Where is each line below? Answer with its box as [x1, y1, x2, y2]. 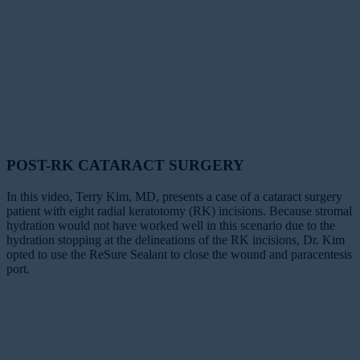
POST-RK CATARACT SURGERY [6, 157, 244, 174]
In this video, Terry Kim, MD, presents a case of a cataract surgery [6, 189, 342, 203]
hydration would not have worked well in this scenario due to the [6, 218, 335, 232]
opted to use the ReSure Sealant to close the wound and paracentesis [6, 247, 352, 261]
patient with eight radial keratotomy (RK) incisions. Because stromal [6, 203, 352, 218]
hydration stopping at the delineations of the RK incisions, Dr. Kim [6, 232, 345, 247]
